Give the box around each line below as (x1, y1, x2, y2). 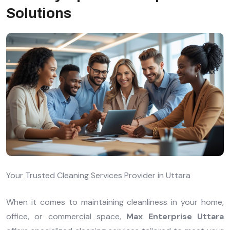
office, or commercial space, (6, 211, 127, 222)
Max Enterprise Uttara (126, 211, 224, 222)
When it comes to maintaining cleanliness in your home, (6, 197, 224, 208)
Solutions (6, 5, 71, 22)
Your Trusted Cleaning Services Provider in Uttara (6, 170, 190, 181)
